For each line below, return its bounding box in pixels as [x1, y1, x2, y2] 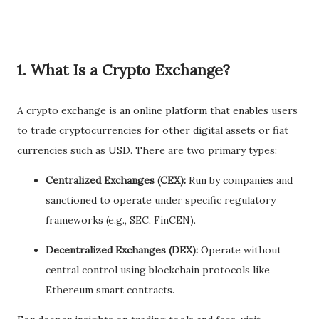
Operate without [198, 244, 281, 256]
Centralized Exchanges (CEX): [46, 174, 186, 187]
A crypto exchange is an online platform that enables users [17, 104, 298, 117]
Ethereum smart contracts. [46, 283, 174, 296]
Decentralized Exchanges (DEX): [46, 244, 198, 256]
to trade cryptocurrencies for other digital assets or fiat [17, 124, 288, 137]
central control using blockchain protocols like [46, 263, 270, 276]
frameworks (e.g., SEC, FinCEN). [46, 214, 196, 226]
